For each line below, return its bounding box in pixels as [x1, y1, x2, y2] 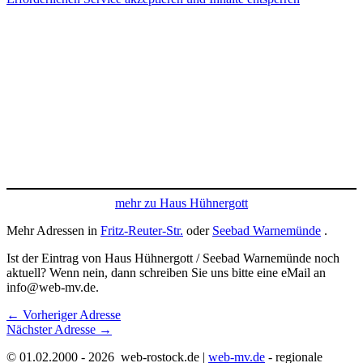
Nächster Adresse [6, 322, 99, 337]
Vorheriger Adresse [19, 308, 121, 322]
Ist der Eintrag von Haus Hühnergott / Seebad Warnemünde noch [6, 251, 340, 266]
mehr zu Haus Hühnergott [115, 196, 248, 211]
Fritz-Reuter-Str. [100, 224, 183, 238]
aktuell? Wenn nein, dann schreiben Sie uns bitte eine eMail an [6, 266, 326, 280]
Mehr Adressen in [6, 224, 100, 238]
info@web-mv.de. [6, 280, 99, 295]
